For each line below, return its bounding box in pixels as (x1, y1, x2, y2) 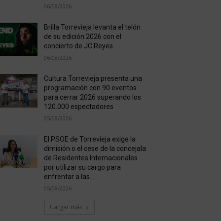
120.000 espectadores (43, 103, 113, 110)
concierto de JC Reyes (43, 42, 113, 50)
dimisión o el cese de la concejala (43, 145, 146, 152)
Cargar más (49, 203, 82, 211)
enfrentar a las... (43, 173, 94, 181)
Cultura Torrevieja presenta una (43, 74, 142, 82)
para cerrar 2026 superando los (43, 93, 141, 101)
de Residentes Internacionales (43, 154, 138, 162)
